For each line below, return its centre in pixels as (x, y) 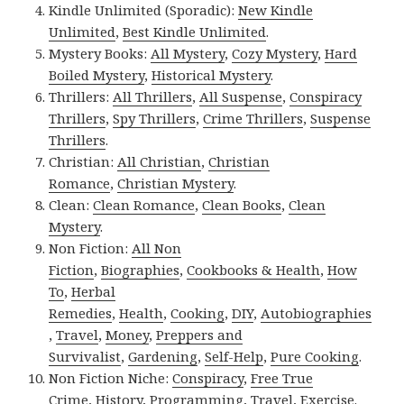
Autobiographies (317, 312)
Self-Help (234, 356)
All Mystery (188, 53)
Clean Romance (144, 204)
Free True (282, 377)
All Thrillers (153, 96)
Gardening (163, 356)
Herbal (94, 291)
